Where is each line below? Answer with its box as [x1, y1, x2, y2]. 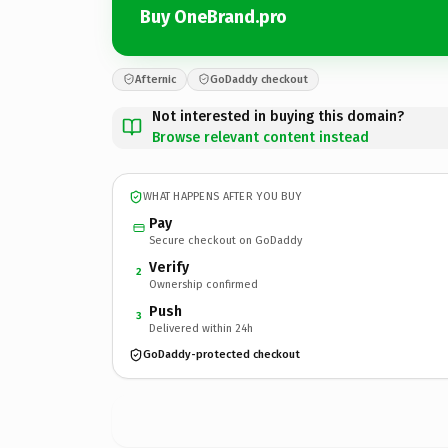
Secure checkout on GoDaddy [149, 233, 302, 247]
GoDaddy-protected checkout [143, 348, 300, 361]
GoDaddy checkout [210, 72, 308, 86]
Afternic [135, 72, 176, 86]
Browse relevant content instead [152, 128, 369, 146]
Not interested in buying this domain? [152, 107, 404, 125]
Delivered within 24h [149, 321, 253, 335]
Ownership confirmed [149, 277, 258, 291]
